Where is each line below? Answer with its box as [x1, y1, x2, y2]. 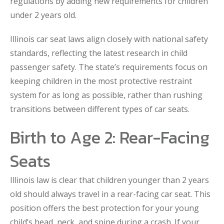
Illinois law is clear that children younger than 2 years [10, 174, 209, 185]
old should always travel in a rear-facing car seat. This [10, 188, 210, 199]
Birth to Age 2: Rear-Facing [10, 125, 209, 150]
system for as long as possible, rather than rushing [10, 89, 202, 100]
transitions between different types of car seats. [10, 103, 189, 114]
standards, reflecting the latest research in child [10, 47, 187, 58]
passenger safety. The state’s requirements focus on [10, 61, 207, 72]
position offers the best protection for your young [10, 202, 199, 213]
